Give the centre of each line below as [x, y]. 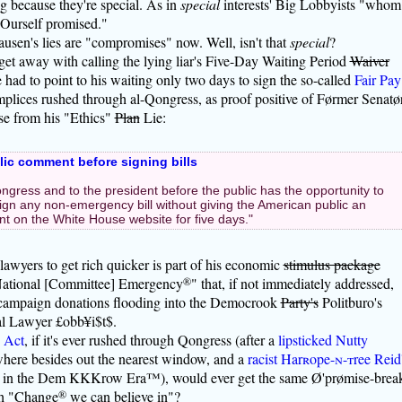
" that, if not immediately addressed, [292, 283]
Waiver [369, 61]
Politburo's [350, 301]
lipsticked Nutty [323, 339]
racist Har [275, 358]
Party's [299, 301]
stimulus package [332, 264]
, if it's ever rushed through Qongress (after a [151, 339]
